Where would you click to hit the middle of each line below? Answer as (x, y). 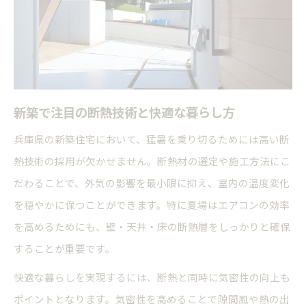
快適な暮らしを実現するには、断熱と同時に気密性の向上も (152, 277)
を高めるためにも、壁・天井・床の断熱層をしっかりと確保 (152, 227)
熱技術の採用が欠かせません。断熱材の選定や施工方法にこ (152, 161)
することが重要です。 (65, 249)
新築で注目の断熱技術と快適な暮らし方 (124, 112)
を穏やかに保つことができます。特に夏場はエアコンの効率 (152, 205)
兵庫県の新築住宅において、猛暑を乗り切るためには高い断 (152, 139)
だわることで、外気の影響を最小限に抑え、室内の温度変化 (152, 183)
